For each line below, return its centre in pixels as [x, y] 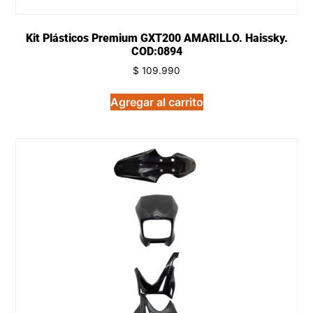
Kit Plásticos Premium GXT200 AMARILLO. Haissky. [156, 38]
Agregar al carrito [156, 102]
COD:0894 [156, 51]
